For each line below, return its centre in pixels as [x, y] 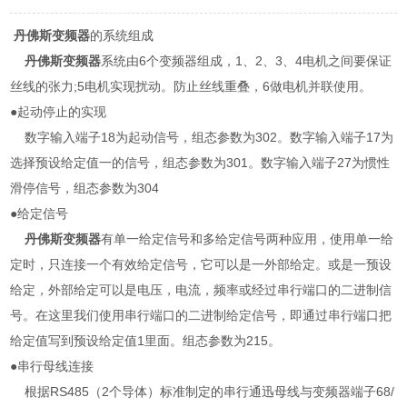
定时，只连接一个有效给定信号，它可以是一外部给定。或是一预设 [201, 264]
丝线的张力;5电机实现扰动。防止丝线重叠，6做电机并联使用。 [195, 86]
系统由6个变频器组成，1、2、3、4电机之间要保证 [247, 61]
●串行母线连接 [56, 366]
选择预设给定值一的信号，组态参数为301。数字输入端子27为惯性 [200, 163]
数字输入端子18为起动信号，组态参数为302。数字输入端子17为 [202, 137]
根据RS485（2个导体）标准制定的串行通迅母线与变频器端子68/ [203, 392]
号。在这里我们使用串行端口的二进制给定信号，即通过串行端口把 [201, 315]
